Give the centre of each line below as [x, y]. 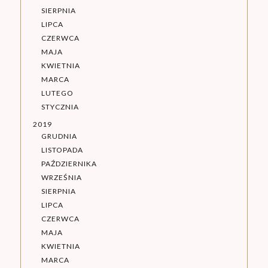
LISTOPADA [62, 150]
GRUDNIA [59, 136]
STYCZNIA [60, 107]
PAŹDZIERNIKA [69, 164]
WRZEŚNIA [61, 178]
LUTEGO [57, 93]
